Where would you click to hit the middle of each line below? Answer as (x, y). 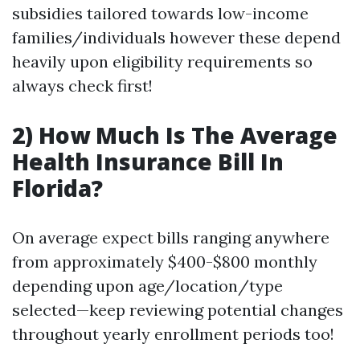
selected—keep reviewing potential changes (178, 310)
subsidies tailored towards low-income (160, 13)
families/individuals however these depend (176, 37)
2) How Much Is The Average (175, 135)
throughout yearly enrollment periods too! (173, 334)
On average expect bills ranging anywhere (171, 237)
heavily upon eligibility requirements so (162, 61)
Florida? (57, 188)
